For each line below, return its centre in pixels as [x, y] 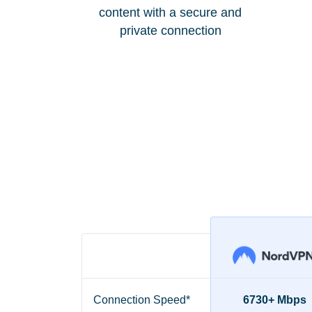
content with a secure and [170, 12]
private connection [170, 30]
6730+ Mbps [275, 300]
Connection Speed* [142, 300]
